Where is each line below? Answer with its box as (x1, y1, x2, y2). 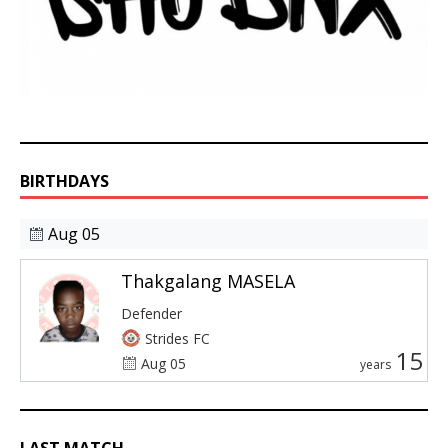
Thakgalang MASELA (121, 268, 295, 293)
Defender (121, 303, 182, 323)
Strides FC (145, 328, 210, 348)
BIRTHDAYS (20, 169, 109, 192)
